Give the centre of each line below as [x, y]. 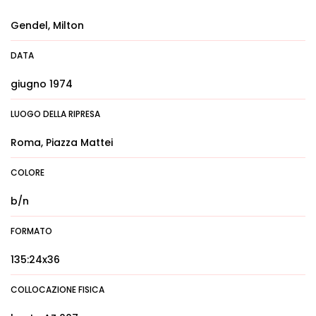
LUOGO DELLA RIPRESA [55, 114]
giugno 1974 [42, 84]
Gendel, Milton [47, 25]
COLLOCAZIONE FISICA [57, 290]
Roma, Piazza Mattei [62, 142]
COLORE [28, 172]
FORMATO [31, 231]
